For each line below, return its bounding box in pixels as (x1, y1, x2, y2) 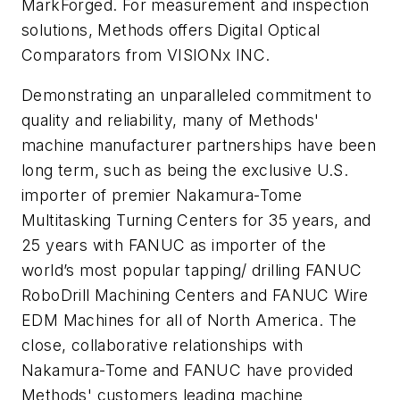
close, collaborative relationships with (21, 336, 304, 355)
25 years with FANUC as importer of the (21, 236, 327, 255)
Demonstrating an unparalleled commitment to (21, 86, 372, 105)
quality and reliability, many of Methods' (21, 111, 320, 130)
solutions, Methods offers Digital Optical (21, 20, 321, 39)
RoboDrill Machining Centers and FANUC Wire (21, 286, 369, 305)
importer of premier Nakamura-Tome (21, 186, 303, 205)
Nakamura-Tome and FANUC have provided (21, 361, 354, 380)
